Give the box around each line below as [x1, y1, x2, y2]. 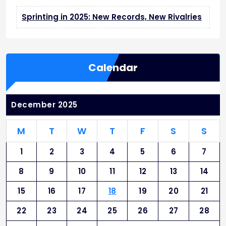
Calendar [88, 61, 138, 75]
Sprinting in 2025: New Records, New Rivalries [22, 12, 202, 23]
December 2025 [11, 99, 78, 110]
